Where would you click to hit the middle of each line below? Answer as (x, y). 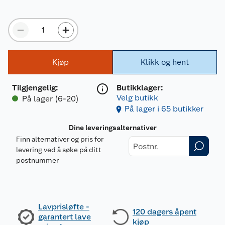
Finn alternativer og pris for (60, 139)
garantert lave (65, 217)
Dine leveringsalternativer (113, 128)
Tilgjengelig (34, 88)
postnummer (37, 160)
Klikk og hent (165, 62)
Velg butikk (137, 98)
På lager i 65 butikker (164, 109)
